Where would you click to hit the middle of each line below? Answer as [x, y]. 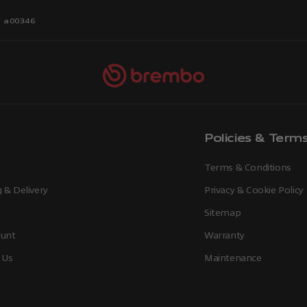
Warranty [224, 235]
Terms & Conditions [248, 167]
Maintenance [233, 258]
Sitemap [223, 212]
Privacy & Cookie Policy [254, 190]
